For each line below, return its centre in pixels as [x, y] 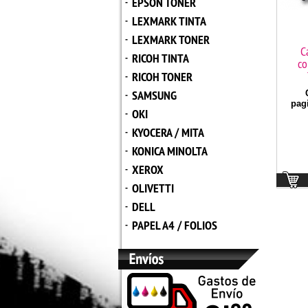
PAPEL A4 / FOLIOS [175, 225]
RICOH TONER [162, 77]
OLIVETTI [153, 188]
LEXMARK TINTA [169, 21]
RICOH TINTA [161, 58]
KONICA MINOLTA [170, 151]
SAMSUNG [154, 95]
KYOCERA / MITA [168, 132]
